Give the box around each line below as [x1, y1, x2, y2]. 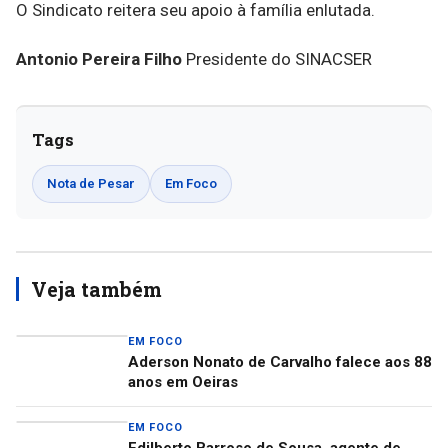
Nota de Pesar [47, 176, 135, 192]
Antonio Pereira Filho [16, 49, 182, 70]
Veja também [31, 276, 162, 303]
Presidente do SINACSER [182, 49, 372, 70]
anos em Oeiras [128, 373, 238, 392]
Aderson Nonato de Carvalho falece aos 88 [128, 353, 432, 372]
